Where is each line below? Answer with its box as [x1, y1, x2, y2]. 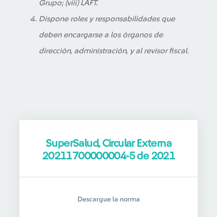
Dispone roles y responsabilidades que [39, 15, 175, 23]
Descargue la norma [77, 196, 140, 203]
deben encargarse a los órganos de [39, 31, 163, 39]
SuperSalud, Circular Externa [46, 138, 171, 149]
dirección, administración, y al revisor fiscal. [39, 47, 189, 55]
